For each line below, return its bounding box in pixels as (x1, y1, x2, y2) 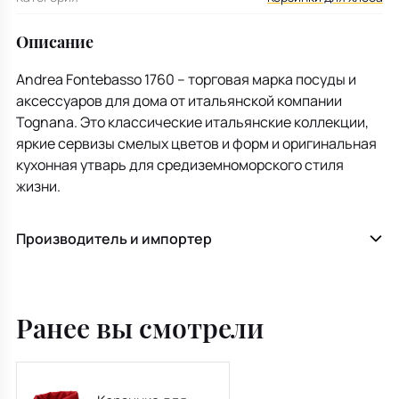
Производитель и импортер (16, 228, 212, 248)
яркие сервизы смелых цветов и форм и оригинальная (16, 133, 377, 153)
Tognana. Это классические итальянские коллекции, (16, 111, 369, 132)
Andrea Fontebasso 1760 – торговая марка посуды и (16, 69, 356, 89)
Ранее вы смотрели (16, 309, 264, 346)
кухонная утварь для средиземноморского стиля (16, 154, 344, 175)
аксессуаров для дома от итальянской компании (16, 90, 342, 110)
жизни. (16, 175, 61, 196)
